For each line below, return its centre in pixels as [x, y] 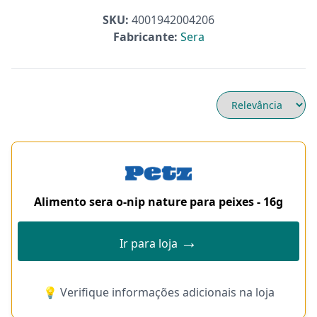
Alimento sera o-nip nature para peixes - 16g [158, 202]
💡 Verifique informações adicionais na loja [158, 292]
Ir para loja [150, 243]
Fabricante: [145, 37]
